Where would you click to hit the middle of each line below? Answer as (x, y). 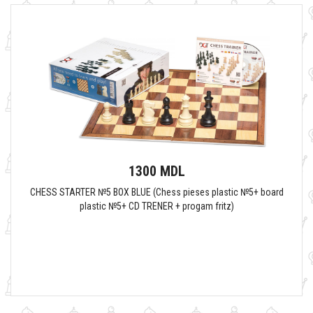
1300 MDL (156, 171)
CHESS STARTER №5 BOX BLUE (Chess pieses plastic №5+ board (156, 192)
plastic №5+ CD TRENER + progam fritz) (156, 206)
